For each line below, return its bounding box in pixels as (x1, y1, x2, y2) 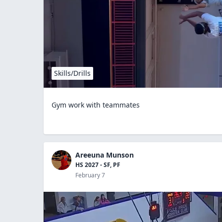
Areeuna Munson (75, 150, 134, 160)
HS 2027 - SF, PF (75, 160, 120, 169)
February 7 (75, 170, 105, 179)
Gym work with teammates (52, 100, 140, 110)
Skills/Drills (54, 68, 91, 78)
